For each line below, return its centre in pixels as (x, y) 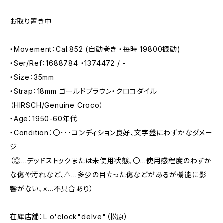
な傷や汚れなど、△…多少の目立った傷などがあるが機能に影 (108, 174)
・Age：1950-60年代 (44, 119)
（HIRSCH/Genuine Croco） (57, 105)
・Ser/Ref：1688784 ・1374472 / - (68, 63)
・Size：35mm (32, 77)
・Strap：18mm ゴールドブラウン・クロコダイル (84, 91)
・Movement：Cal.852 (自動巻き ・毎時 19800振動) (95, 49)
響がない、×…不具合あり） (52, 188)
